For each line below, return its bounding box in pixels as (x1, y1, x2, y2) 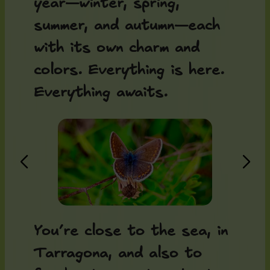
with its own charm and (34, 38, 199, 57)
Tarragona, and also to (34, 244, 202, 263)
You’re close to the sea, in (34, 222, 228, 241)
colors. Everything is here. (34, 60, 224, 80)
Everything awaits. (34, 83, 168, 102)
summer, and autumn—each (34, 16, 220, 35)
